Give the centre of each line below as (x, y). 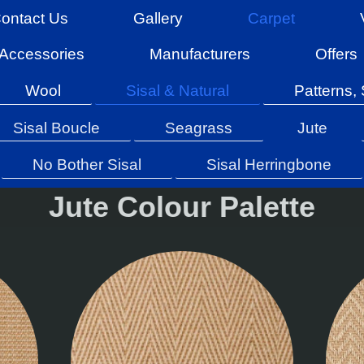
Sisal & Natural (178, 90)
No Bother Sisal (87, 165)
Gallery (158, 18)
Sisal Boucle (56, 128)
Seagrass (198, 128)
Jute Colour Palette (182, 207)
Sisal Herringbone (269, 165)
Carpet (271, 18)
